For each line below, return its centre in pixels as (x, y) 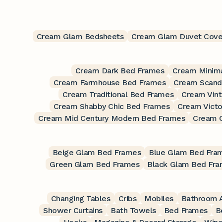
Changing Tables (81, 198)
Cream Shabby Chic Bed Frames (111, 106)
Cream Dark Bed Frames (120, 70)
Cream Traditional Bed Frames (118, 94)
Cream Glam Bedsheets (80, 36)
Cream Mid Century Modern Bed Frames (112, 118)
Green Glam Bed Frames (95, 164)
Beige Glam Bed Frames (97, 152)
